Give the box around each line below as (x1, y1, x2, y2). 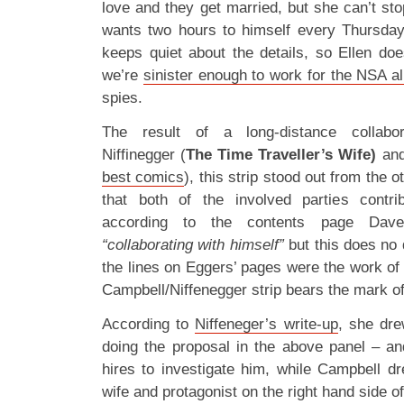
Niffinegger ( (102, 146, 187, 163)
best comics (102, 169, 185, 186)
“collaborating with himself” (102, 236, 284, 253)
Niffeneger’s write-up (195, 316, 338, 333)
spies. (102, 89, 142, 106)
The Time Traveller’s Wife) (186, 146, 377, 163)
